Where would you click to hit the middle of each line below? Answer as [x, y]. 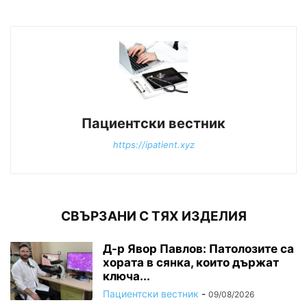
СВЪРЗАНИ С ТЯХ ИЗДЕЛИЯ [153, 216]
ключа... [126, 276]
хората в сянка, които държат [191, 262]
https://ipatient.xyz [153, 144]
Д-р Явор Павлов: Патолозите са [198, 248]
